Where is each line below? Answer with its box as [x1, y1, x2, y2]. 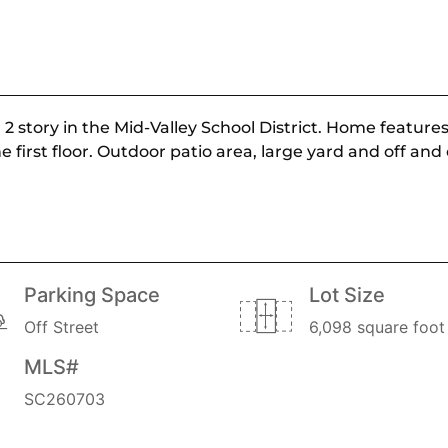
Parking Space [24, 282, 160, 307]
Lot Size [309, 282, 385, 307]
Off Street [24, 316, 99, 337]
